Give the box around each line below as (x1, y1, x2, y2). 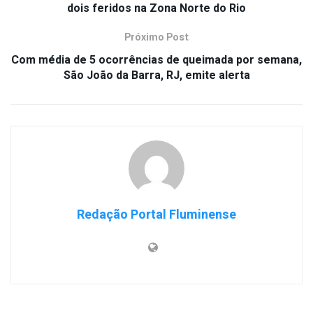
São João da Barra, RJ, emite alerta (63, 66, 250, 84)
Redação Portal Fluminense (77, 205, 236, 224)
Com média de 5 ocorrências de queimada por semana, (11, 51, 302, 68)
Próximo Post (124, 29, 189, 45)
